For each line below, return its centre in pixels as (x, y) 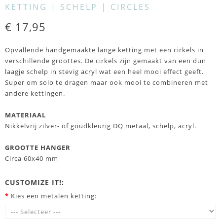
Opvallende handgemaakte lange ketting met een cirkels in (104, 50)
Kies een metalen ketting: (54, 196)
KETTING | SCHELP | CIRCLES (78, 7)
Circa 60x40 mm (32, 158)
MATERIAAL (25, 115)
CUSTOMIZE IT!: (35, 182)
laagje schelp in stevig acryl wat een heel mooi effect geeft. (104, 72)
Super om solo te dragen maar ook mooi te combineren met (107, 82)
